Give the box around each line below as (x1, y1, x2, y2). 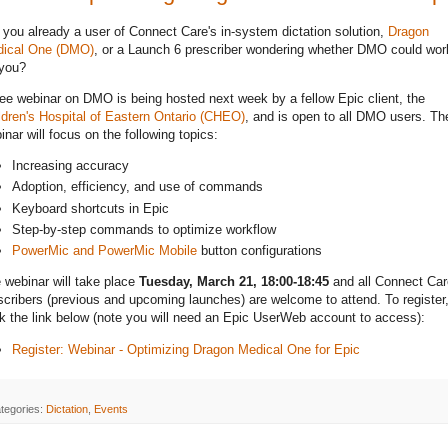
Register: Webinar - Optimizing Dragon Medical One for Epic (12, 341, 360, 357)
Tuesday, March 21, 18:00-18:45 (139, 274, 329, 290)
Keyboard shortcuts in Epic (12, 200, 169, 216)
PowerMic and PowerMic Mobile (12, 243, 197, 259)
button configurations (197, 243, 322, 259)
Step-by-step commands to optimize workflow (12, 221, 276, 237)
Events (94, 402, 128, 415)
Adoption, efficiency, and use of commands (12, 179, 263, 195)
